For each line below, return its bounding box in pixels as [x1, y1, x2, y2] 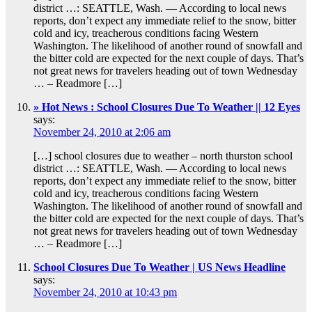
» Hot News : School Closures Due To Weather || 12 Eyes [33, 101, 300, 114]
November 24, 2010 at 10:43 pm [33, 286, 177, 299]
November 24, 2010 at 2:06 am [33, 126, 171, 139]
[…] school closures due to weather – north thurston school [33, 150, 292, 162]
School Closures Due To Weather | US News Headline [33, 261, 286, 274]
